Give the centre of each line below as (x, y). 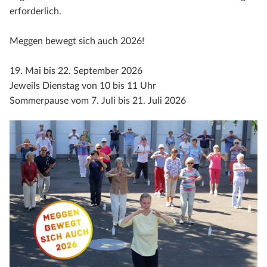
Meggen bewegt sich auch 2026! (77, 41)
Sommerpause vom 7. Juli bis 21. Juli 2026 (98, 100)
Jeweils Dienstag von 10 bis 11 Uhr (83, 86)
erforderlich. (35, 11)
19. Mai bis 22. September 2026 (76, 71)
